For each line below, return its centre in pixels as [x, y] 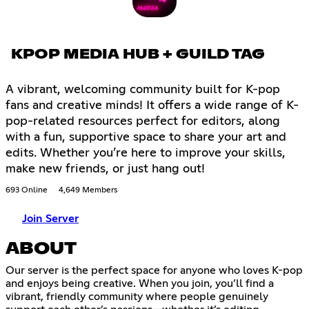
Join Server [50, 219]
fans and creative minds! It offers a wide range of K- [152, 106]
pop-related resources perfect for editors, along [143, 122]
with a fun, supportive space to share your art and [146, 138]
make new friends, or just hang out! [105, 169]
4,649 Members [88, 191]
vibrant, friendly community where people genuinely [137, 297]
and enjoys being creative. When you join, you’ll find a [140, 284]
